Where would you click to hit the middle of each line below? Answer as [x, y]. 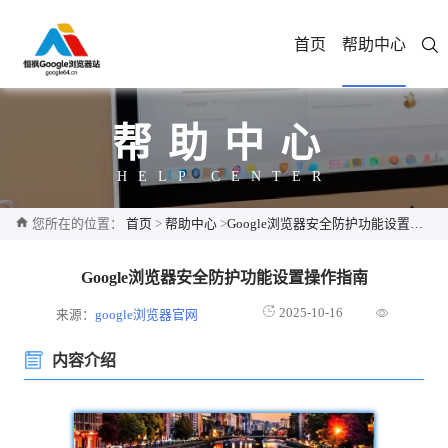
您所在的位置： [77, 224]
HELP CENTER [224, 176]
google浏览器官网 [147, 315]
